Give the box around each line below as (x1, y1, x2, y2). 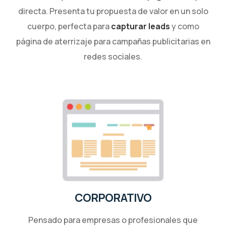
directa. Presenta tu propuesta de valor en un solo (18, 5, 208, 17)
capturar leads (110, 20, 170, 32)
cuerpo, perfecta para (27, 20, 111, 32)
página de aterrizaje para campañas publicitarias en (16, 35, 210, 47)
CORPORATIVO (74, 190, 152, 205)
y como (169, 20, 199, 32)
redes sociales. (84, 50, 142, 62)
